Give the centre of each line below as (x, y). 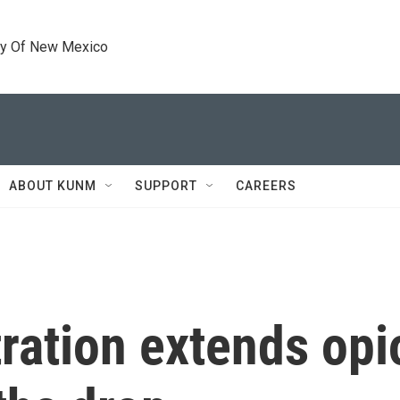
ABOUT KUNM (53, 186)
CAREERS (266, 186)
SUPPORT (166, 186)
